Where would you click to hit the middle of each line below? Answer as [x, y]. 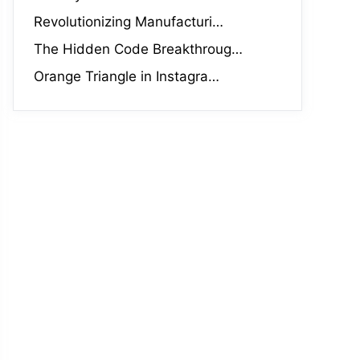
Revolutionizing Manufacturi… [129, 22]
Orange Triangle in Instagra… [127, 76]
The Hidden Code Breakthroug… [138, 49]
